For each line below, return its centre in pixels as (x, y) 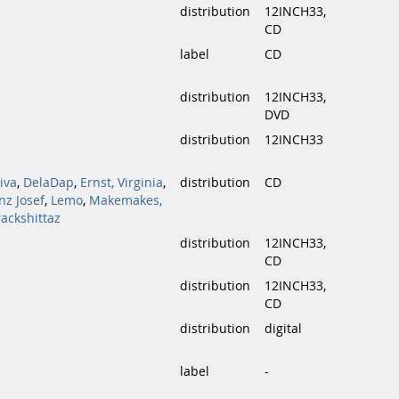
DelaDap (49, 183)
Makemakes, (126, 200)
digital (283, 329)
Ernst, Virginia (122, 183)
